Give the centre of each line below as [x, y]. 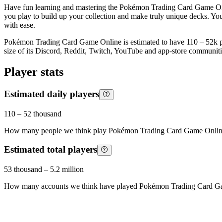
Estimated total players [51, 150]
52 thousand [42, 113]
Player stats [34, 72]
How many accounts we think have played [72, 186]
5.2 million [67, 169]
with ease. [20, 25]
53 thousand [23, 169]
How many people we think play [56, 130]
